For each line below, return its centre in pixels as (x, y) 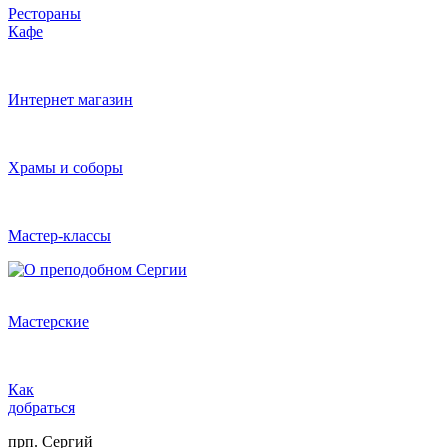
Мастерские (48, 321)
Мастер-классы (59, 235)
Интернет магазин (70, 99)
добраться (41, 407)
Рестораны (44, 13)
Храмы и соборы (65, 167)
